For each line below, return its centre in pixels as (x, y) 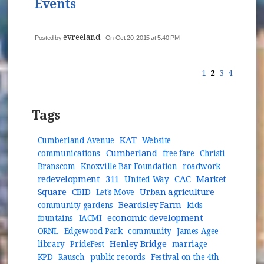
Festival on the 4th (185, 257)
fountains (55, 218)
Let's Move (115, 192)
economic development (155, 218)
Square (52, 192)
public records (118, 257)
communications (69, 154)
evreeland (82, 37)
